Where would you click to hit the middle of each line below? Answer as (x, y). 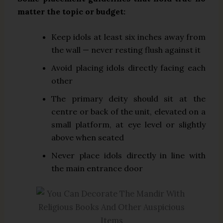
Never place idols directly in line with (128, 156)
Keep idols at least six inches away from (128, 37)
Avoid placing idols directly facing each (128, 68)
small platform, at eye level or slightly (128, 125)
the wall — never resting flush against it (126, 50)
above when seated (88, 138)
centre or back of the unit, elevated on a (128, 112)
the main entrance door (97, 168)
